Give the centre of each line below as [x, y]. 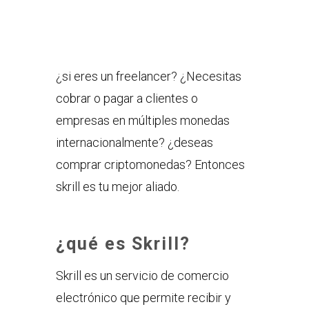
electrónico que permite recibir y [143, 297]
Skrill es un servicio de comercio [142, 275]
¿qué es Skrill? [123, 243]
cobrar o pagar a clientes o [127, 98]
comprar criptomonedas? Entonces [150, 164]
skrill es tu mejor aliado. [117, 186]
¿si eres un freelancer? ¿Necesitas [148, 76]
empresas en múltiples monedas [142, 120]
